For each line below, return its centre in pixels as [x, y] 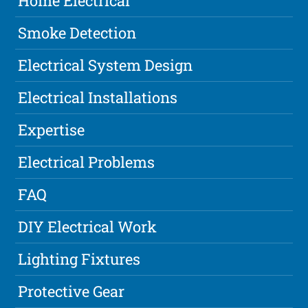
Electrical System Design [106, 65]
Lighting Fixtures [79, 259]
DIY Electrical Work [88, 227]
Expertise [52, 130]
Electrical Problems [87, 162]
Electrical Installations [98, 98]
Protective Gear [71, 291]
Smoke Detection [77, 33]
